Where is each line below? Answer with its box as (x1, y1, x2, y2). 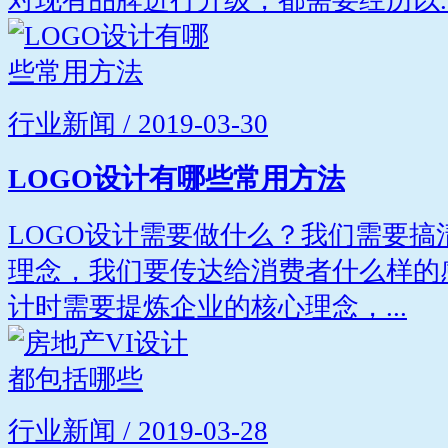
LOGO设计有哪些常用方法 (8, 163, 345, 195)
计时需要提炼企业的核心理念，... (8, 292, 407, 323)
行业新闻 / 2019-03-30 (8, 108, 268, 139)
